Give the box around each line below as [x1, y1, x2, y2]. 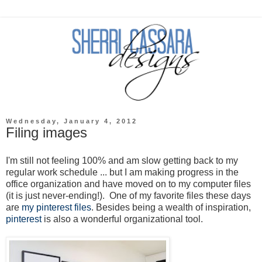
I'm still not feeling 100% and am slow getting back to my [6, 155, 238, 166]
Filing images [6, 125, 87, 141]
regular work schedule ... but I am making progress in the [6, 167, 239, 177]
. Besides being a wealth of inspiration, [91, 202, 251, 212]
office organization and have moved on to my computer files [6, 178, 251, 189]
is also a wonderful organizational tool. [42, 213, 203, 224]
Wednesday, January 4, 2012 [6, 118, 137, 125]
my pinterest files [22, 202, 91, 212]
